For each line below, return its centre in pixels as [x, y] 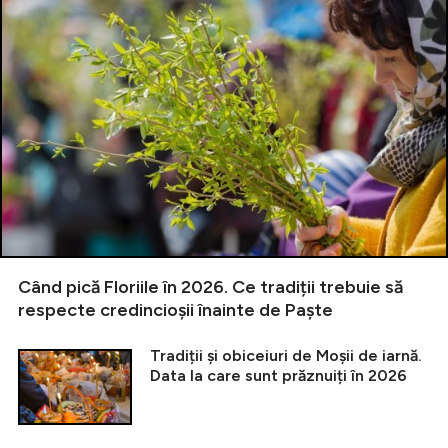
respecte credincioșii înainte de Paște [175, 310]
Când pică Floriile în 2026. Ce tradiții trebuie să [210, 287]
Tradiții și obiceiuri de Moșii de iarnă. [286, 356]
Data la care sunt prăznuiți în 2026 [278, 376]
